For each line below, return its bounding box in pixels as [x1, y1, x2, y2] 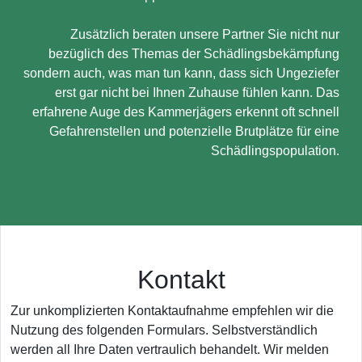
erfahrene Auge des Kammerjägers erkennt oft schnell [32, 105, 339, 119]
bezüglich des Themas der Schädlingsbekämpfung [48, 47, 339, 61]
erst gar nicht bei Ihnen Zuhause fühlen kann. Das [55, 86, 339, 99]
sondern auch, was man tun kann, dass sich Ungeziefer [23, 66, 339, 80]
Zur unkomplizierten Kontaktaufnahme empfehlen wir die [11, 304, 334, 318]
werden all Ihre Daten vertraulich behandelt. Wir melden [11, 343, 329, 356]
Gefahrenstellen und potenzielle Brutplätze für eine [49, 124, 339, 138]
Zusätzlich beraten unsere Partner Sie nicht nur [70, 27, 339, 41]
